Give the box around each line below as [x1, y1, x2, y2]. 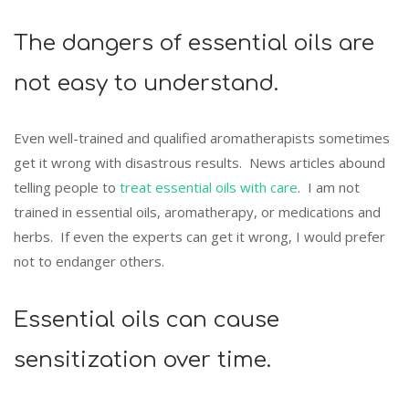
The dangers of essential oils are [14, 30, 374, 56]
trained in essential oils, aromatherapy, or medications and [14, 202, 381, 221]
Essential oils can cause [14, 308, 279, 333]
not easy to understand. [14, 70, 278, 96]
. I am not [298, 177, 360, 196]
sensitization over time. [14, 348, 271, 373]
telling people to [14, 177, 120, 196]
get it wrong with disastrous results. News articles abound [14, 152, 385, 172]
